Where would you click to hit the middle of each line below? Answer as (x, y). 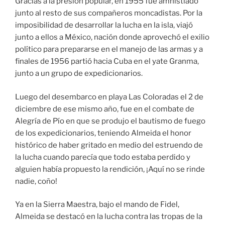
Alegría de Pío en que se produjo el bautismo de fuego (110, 121)
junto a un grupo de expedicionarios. (79, 74)
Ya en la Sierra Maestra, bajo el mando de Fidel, (97, 205)
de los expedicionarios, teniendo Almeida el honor (103, 133)
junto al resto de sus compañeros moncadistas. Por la (109, 13)
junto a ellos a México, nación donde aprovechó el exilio (112, 37)
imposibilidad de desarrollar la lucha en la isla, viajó (104, 25)
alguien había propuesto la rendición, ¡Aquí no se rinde (110, 169)
